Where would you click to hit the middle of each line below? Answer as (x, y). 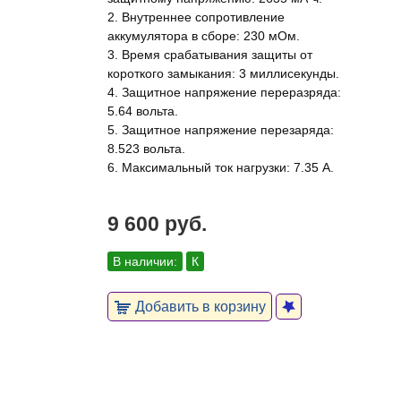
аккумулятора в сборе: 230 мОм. (204, 36)
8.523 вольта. (146, 149)
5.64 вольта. (143, 111)
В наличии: (145, 261)
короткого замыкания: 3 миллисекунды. (223, 73)
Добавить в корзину (199, 306)
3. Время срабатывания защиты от (210, 55)
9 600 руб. (157, 224)
